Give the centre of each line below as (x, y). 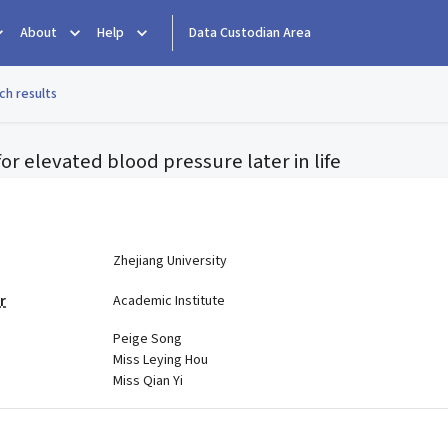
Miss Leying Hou (160, 360)
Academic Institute (168, 300)
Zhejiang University (169, 260)
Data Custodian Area (250, 33)
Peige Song (147, 339)
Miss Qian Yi (147, 381)
